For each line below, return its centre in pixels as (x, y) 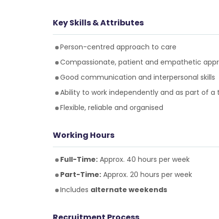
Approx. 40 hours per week (143, 159)
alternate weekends (129, 190)
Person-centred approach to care (118, 47)
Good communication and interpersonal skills (137, 77)
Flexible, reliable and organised (111, 108)
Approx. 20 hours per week (146, 175)
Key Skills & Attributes (98, 23)
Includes (75, 190)
